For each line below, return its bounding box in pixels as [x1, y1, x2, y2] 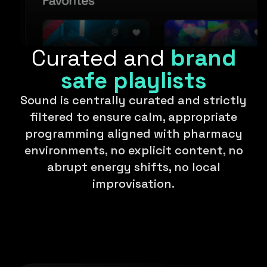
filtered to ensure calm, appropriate [30, 109, 237, 125]
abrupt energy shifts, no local [46, 159, 221, 175]
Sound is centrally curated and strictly [20, 92, 247, 108]
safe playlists [60, 66, 207, 95]
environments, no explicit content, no [24, 142, 243, 159]
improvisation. [92, 176, 175, 192]
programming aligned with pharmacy [24, 126, 243, 142]
